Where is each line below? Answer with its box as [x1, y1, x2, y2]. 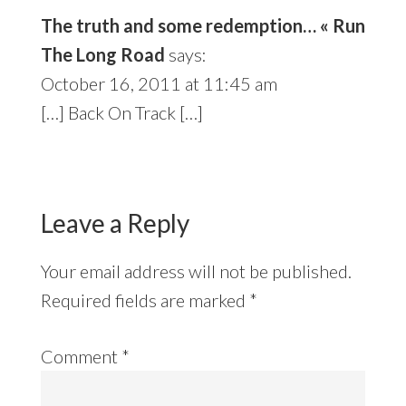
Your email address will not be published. [40, 259, 352, 282]
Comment [40, 344, 121, 367]
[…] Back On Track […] [40, 101, 203, 123]
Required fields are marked [40, 288, 249, 311]
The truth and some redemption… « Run [40, 14, 365, 36]
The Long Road [40, 43, 165, 65]
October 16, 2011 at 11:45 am [40, 72, 277, 94]
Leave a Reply [40, 207, 189, 238]
